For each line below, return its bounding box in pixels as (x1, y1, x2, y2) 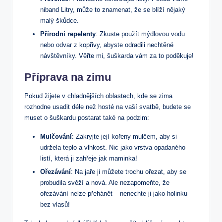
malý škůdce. (40, 16, 79, 24)
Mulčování (40, 133, 72, 141)
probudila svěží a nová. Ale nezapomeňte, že (40, 179, 169, 187)
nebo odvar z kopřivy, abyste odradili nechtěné (40, 41, 173, 49)
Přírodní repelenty (40, 30, 96, 38)
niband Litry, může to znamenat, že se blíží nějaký (40, 5, 185, 13)
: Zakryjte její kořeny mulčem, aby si (72, 133, 177, 141)
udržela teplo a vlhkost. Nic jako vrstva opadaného (40, 144, 185, 152)
